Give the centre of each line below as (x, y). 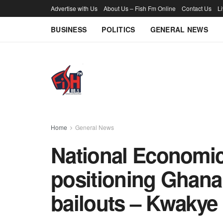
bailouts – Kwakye (134, 203)
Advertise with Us (74, 8)
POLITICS (118, 29)
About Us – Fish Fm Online (140, 8)
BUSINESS (69, 29)
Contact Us (197, 8)
